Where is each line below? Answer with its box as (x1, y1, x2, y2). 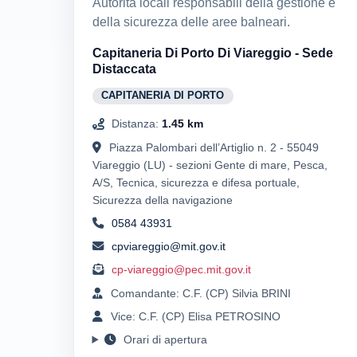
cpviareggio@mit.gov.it (111, 240, 226, 253)
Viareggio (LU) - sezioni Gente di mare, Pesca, (92, 158, 328, 171)
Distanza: (108, 117, 162, 131)
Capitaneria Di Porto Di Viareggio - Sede (92, 45, 333, 61)
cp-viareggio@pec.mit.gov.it (111, 263, 251, 277)
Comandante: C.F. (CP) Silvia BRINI (107, 286, 291, 300)
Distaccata (92, 61, 156, 76)
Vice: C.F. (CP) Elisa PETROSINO (107, 309, 280, 323)
